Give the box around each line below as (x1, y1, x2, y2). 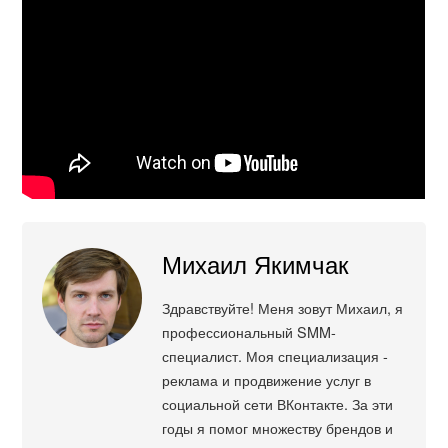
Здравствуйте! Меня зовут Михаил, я (162, 297, 404, 319)
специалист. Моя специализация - (162, 345, 389, 367)
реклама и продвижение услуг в (162, 369, 372, 391)
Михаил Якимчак (162, 246, 350, 282)
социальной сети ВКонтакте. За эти (162, 393, 394, 415)
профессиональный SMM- (162, 321, 337, 343)
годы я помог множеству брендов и (162, 417, 394, 439)
